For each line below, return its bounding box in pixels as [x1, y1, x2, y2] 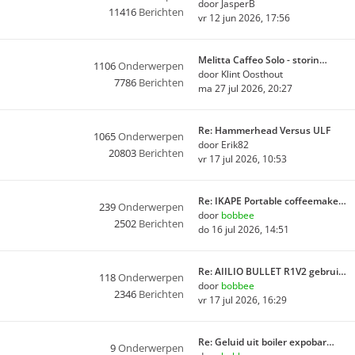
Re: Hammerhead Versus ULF [198, 124, 330, 137]
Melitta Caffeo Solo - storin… [198, 53, 327, 67]
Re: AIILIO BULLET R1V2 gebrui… [198, 265, 346, 278]
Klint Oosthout [221, 67, 283, 81]
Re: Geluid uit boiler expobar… [198, 335, 334, 349]
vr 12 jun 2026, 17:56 [198, 11, 290, 25]
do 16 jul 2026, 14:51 [198, 223, 289, 236]
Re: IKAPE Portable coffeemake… [198, 194, 346, 208]
